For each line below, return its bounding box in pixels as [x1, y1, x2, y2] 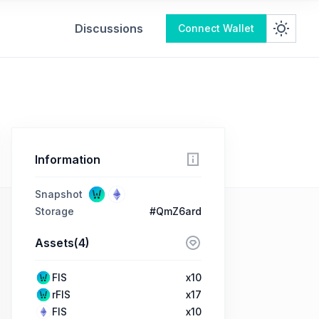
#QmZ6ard [150, 205, 202, 217]
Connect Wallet [178, 22, 254, 34]
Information [35, 152, 100, 167]
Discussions [75, 21, 143, 36]
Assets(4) [35, 236, 90, 250]
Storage [35, 205, 74, 217]
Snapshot [35, 188, 83, 200]
